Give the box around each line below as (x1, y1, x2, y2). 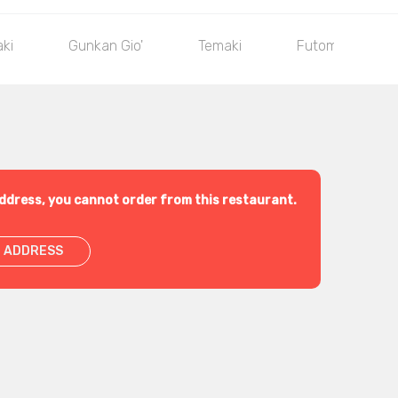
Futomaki (297, 37, 355, 54)
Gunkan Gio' (68, 37, 143, 54)
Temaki (198, 37, 242, 54)
